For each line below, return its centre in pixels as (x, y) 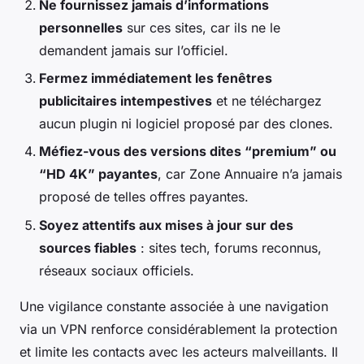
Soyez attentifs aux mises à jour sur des (166, 225)
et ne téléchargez (267, 100)
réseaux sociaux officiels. (117, 270)
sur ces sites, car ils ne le (201, 27)
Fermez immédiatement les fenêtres (156, 78)
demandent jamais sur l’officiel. (134, 50)
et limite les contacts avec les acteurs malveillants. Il (179, 351)
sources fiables (88, 247)
